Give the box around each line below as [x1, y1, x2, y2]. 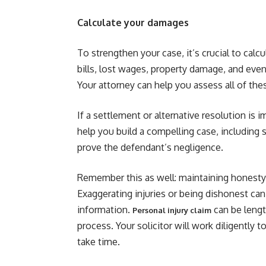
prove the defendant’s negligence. [77, 141, 223, 153]
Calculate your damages [77, 17, 189, 28]
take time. [77, 236, 120, 248]
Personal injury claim [132, 205, 211, 215]
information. [77, 204, 132, 216]
